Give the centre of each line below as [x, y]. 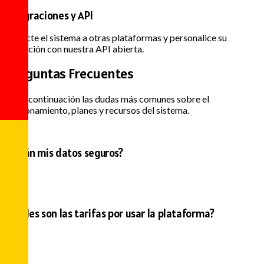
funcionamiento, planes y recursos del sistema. [97, 110]
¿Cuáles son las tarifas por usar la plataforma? [110, 214]
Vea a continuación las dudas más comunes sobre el [107, 99]
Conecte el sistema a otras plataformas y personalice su [116, 38]
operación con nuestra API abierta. [74, 49]
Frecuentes [101, 74]
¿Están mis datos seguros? [64, 152]
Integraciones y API [49, 15]
